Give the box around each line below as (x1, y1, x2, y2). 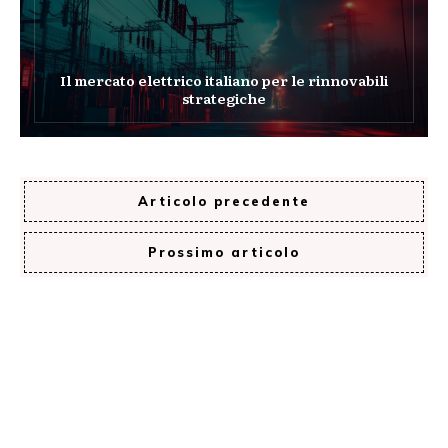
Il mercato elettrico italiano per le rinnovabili (60, 69, 388, 90)
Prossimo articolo (148, 243, 300, 260)
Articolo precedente (138, 192, 310, 209)
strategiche (182, 87, 266, 108)
